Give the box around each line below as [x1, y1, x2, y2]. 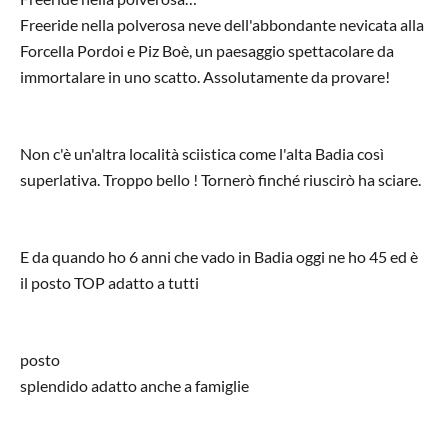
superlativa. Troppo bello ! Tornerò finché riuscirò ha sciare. [20, 169, 421, 189]
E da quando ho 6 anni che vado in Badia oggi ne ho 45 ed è [20, 246, 418, 266]
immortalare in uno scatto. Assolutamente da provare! [20, 66, 390, 86]
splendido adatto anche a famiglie [20, 375, 249, 395]
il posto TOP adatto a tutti [20, 272, 199, 292]
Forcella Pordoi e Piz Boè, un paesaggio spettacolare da [20, 40, 394, 60]
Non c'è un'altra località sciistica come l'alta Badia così [20, 143, 384, 163]
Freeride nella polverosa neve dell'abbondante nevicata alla [20, 14, 424, 34]
